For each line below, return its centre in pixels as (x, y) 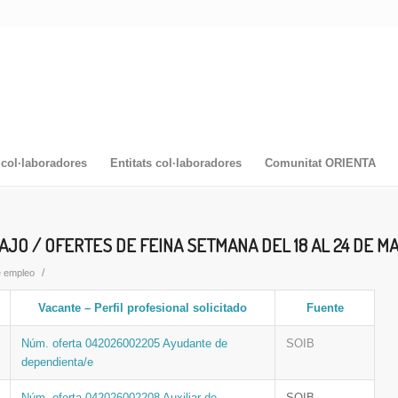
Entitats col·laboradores (175, 163)
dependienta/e (57, 362)
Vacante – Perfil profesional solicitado (143, 308)
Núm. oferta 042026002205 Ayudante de (124, 343)
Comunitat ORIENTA (320, 163)
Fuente (325, 308)
